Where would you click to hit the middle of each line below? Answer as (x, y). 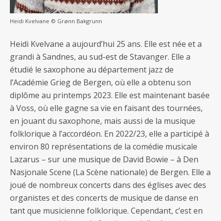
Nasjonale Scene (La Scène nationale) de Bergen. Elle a (110, 172)
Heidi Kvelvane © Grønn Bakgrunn (56, 21)
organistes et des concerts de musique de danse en (104, 198)
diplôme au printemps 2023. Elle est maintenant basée (110, 95)
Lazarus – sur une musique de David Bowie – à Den (104, 160)
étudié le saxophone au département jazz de (92, 70)
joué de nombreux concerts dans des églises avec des (108, 185)
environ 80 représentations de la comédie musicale (104, 147)
